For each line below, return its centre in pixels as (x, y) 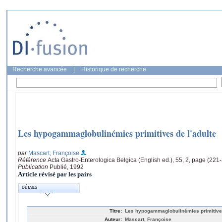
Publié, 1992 (67, 167)
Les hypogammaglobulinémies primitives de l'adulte (117, 134)
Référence (33, 160)
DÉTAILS (30, 188)
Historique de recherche (114, 69)
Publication (34, 167)
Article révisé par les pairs (55, 174)
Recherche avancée (40, 69)
